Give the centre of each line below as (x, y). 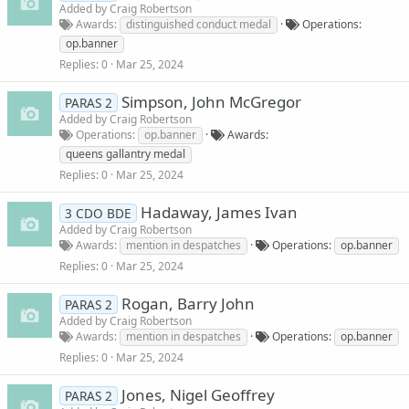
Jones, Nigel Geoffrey (198, 394)
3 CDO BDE (98, 213)
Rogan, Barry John (188, 303)
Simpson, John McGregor (211, 101)
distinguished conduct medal (199, 24)
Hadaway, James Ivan (219, 212)
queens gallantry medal (126, 153)
